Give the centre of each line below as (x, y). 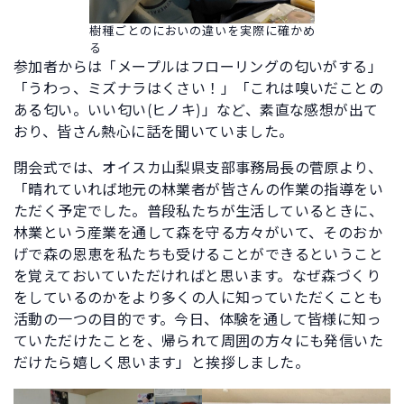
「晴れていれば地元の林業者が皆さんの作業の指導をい (198, 190)
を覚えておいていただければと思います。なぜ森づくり (197, 277)
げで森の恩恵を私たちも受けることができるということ (198, 255)
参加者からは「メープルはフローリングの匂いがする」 (198, 68)
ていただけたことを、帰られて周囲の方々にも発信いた (198, 342)
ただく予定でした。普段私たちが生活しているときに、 (198, 212)
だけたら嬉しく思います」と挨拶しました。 (161, 363)
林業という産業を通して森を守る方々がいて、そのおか (198, 234)
